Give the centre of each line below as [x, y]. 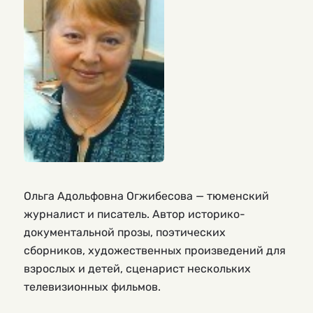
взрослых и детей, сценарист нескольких [137, 268]
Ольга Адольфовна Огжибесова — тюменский [146, 196]
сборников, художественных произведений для [155, 250]
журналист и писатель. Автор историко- [134, 214]
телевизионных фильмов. [94, 286]
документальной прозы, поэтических [125, 232]
